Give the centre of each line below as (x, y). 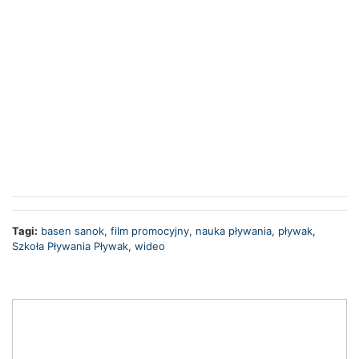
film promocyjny (150, 231)
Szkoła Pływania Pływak (70, 246)
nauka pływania (234, 231)
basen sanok (73, 231)
